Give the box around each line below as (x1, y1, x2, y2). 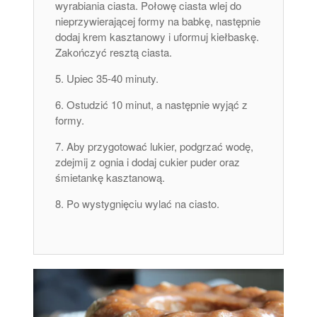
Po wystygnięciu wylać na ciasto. (67, 196, 220, 212)
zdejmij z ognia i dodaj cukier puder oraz (55, 154, 241, 170)
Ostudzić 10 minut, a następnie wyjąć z (67, 97, 248, 113)
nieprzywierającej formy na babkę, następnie (55, 13, 261, 29)
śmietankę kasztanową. (55, 170, 166, 185)
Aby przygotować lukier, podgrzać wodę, (67, 139, 254, 154)
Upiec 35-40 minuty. (67, 71, 159, 86)
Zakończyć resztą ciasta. (55, 45, 173, 60)
